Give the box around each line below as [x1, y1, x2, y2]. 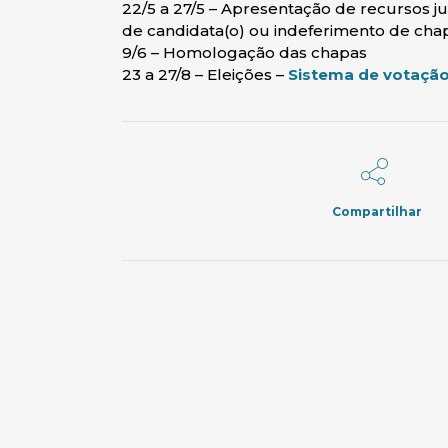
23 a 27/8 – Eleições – [122, 65, 288, 84]
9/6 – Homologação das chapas [122, 43, 367, 62]
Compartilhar [332, 204, 423, 219]
